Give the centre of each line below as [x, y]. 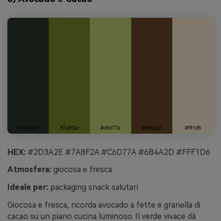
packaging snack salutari [93, 187]
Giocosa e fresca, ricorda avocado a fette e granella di [104, 205]
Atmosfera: [29, 170]
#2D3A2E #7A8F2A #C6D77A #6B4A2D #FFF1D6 [118, 152]
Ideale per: [28, 187]
